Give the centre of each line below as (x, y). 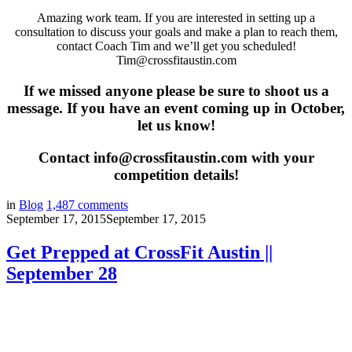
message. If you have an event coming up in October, (176, 108)
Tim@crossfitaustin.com (176, 60)
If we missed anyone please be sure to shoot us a (176, 90)
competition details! (176, 174)
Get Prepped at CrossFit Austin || (139, 253)
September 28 (62, 274)
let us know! (176, 125)
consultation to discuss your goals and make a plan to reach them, (176, 32)
